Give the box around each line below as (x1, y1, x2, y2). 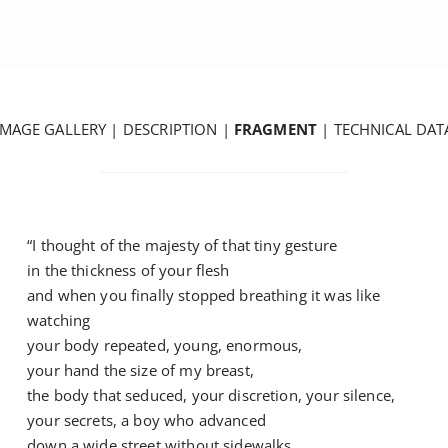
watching (27, 310, 91, 331)
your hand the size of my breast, (27, 360, 254, 381)
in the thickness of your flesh (27, 260, 230, 281)
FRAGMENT (233, 119, 318, 140)
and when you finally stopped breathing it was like (27, 285, 381, 306)
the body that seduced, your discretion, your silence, (27, 385, 396, 406)
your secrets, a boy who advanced (27, 410, 266, 431)
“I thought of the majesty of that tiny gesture (27, 235, 337, 256)
